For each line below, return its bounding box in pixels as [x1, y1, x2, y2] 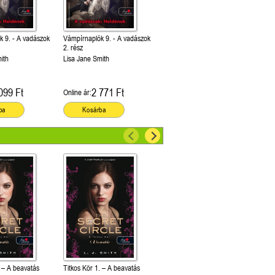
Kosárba [82, 106, 106, 115]
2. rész [63, 43, 83, 53]
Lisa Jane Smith [63, 54, 109, 64]
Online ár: [63, 88, 91, 98]
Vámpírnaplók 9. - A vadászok [63, 34, 150, 44]
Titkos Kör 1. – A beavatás [63, 263, 140, 273]
